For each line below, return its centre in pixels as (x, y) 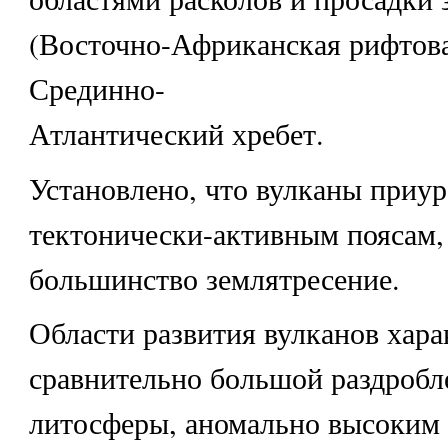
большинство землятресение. (214, 277)
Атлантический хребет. (176, 132)
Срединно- (96, 87)
